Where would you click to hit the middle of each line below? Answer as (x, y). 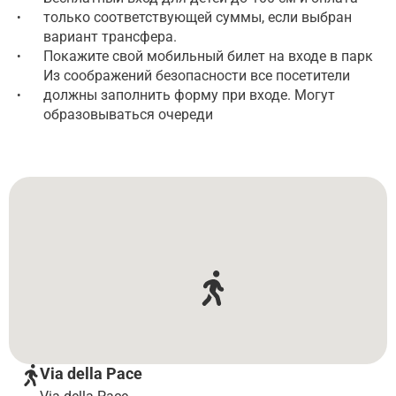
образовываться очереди (128, 114)
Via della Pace (91, 373)
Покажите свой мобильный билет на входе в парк (208, 56)
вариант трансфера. (110, 36)
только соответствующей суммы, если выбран (198, 17)
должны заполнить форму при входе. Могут (189, 95)
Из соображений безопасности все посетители (197, 75)
